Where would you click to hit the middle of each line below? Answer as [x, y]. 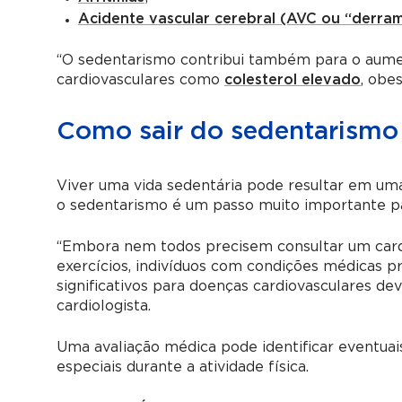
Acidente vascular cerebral [179, 18]
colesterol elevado [292, 79]
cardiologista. [103, 306]
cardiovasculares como [140, 79]
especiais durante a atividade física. [182, 367]
